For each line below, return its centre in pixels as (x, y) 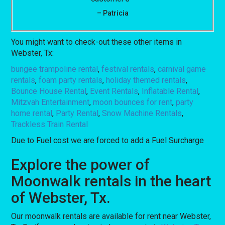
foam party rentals (71, 80)
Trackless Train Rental (50, 124)
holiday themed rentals (146, 80)
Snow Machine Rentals (142, 113)
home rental (32, 113)
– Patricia (113, 13)
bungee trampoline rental (55, 69)
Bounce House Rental (49, 91)
